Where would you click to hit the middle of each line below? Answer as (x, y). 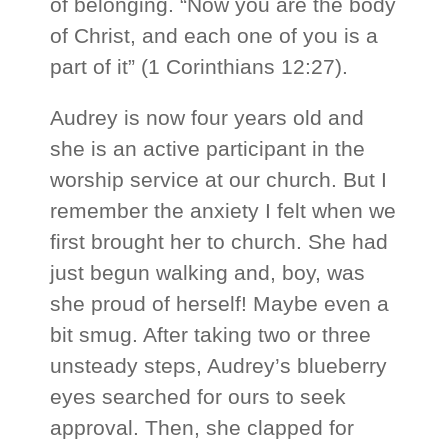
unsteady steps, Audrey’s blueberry (219, 366)
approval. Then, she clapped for (202, 428)
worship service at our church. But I (219, 180)
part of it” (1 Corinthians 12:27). (199, 67)
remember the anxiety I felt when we (223, 211)
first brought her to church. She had (219, 242)
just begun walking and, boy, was (208, 273)
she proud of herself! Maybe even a (220, 304)
